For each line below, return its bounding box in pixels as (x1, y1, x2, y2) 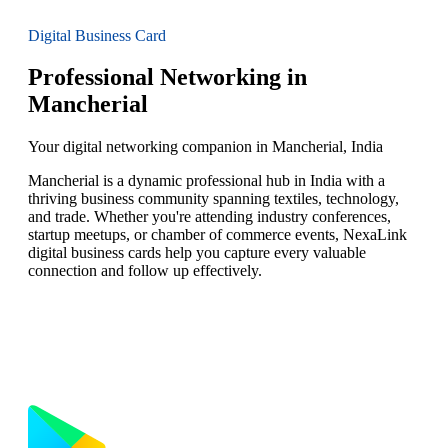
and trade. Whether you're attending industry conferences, (28, 208, 391, 226)
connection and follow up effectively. (28, 262, 262, 280)
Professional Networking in (28, 64, 307, 91)
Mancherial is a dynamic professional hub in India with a (28, 172, 385, 190)
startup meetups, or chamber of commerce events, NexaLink (28, 226, 407, 244)
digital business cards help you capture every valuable (28, 244, 366, 262)
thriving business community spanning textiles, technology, (28, 190, 399, 208)
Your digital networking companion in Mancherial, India (28, 138, 383, 156)
